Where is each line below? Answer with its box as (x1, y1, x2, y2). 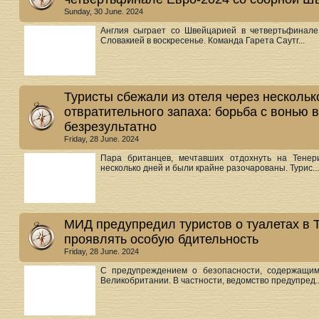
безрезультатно (64, 120, 157, 134)
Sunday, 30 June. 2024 (64, 7, 143, 16)
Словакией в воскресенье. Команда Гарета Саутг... (100, 36, 305, 46)
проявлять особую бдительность (64, 232, 258, 246)
